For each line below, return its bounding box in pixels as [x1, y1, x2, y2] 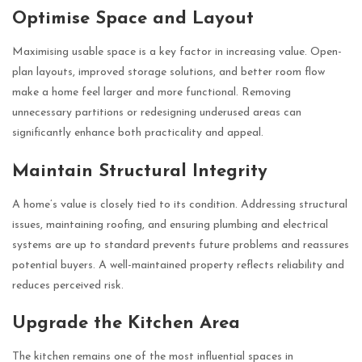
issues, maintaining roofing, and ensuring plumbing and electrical [12, 218, 328, 231]
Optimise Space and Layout [12, 9, 254, 28]
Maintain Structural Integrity [12, 162, 267, 181]
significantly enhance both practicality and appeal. [12, 126, 263, 139]
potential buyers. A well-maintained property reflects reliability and [12, 259, 344, 271]
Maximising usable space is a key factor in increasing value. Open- [12, 45, 342, 58]
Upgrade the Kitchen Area [12, 314, 240, 334]
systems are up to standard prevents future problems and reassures [12, 238, 349, 251]
